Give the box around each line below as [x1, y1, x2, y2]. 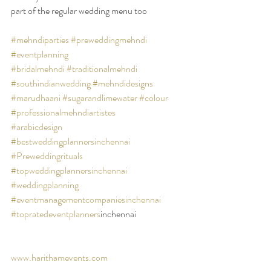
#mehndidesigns [93, 76, 153, 90]
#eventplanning [11, 47, 68, 61]
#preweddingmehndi [71, 32, 147, 47]
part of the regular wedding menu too [11, 3, 149, 18]
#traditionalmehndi [67, 61, 137, 76]
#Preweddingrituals [11, 148, 83, 163]
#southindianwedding [11, 76, 91, 90]
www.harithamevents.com [11, 250, 108, 264]
